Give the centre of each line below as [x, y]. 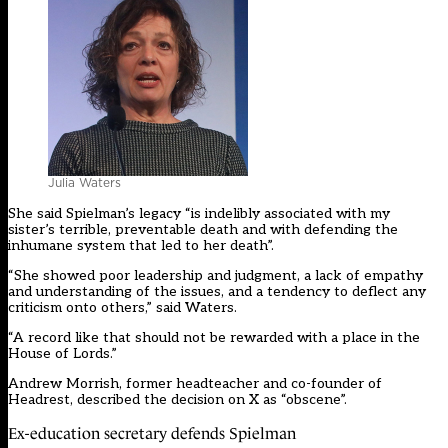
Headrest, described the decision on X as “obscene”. [177, 400]
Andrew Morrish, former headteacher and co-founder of [195, 384]
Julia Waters [84, 183]
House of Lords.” [62, 354]
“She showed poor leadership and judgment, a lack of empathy [215, 276]
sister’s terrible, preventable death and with [156, 230]
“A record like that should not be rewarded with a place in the [214, 338]
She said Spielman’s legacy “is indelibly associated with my [199, 214]
